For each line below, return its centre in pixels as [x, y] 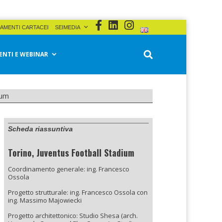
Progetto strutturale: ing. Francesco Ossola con [78, 192]
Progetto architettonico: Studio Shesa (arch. [73, 216]
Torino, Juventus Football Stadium [71, 153]
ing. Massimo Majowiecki [45, 200]
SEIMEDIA [68, 27]
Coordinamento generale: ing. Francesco [69, 169]
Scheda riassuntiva [40, 129]
